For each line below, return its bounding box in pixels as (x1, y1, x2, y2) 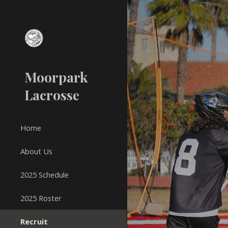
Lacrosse (24, 85, 79, 104)
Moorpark (24, 68, 88, 86)
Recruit (20, 216, 48, 226)
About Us (20, 146, 52, 156)
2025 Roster (20, 193, 62, 203)
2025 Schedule (20, 169, 69, 180)
